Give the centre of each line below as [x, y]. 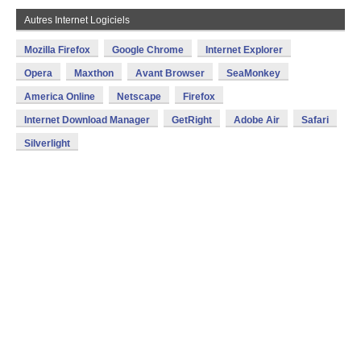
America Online [60, 97]
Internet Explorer [244, 50]
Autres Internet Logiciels [77, 20]
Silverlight [47, 143]
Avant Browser [170, 73]
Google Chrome [148, 50]
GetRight [192, 120]
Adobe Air [257, 120]
